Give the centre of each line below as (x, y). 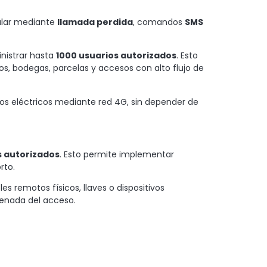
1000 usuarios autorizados (116, 56)
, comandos (159, 22)
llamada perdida (95, 22)
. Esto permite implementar (117, 155)
